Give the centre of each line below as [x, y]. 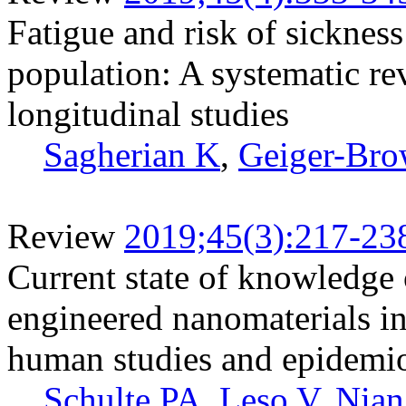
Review [61, 236]
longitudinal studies [148, 113]
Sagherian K [132, 154]
